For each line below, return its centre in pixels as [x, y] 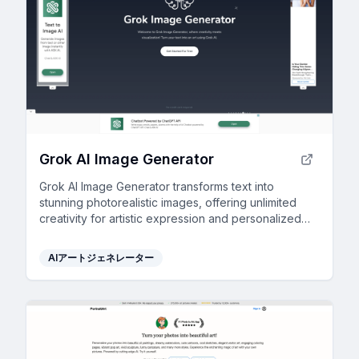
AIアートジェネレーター [101, 258]
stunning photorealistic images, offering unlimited [168, 202]
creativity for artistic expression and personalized [170, 218]
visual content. [77, 234]
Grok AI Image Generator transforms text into [157, 186]
